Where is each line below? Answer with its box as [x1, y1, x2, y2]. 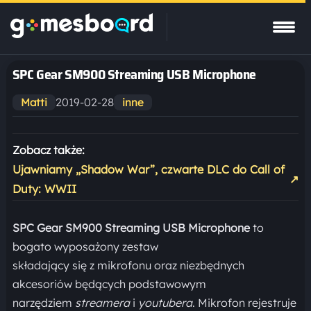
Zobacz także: [12, 143, 85, 157]
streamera [74, 296, 130, 310]
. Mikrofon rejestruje [192, 296, 296, 310]
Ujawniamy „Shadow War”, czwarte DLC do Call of [12, 162, 285, 176]
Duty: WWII [12, 182, 76, 196]
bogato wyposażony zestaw [12, 239, 158, 253]
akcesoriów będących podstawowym [12, 277, 206, 291]
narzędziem [12, 296, 75, 310]
